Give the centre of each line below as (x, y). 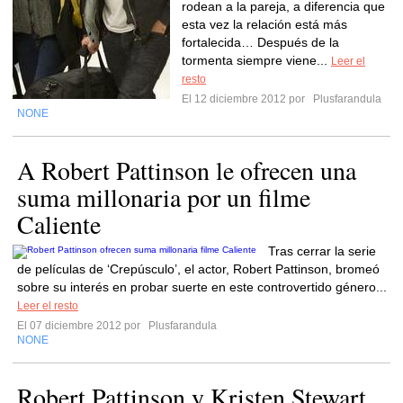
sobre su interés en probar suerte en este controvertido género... (202, 287)
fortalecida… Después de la (260, 42)
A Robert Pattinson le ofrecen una (187, 170)
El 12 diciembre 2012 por (246, 99)
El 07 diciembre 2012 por (81, 326)
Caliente (59, 224)
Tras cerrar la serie (322, 251)
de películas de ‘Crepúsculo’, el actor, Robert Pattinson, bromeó (198, 269)
